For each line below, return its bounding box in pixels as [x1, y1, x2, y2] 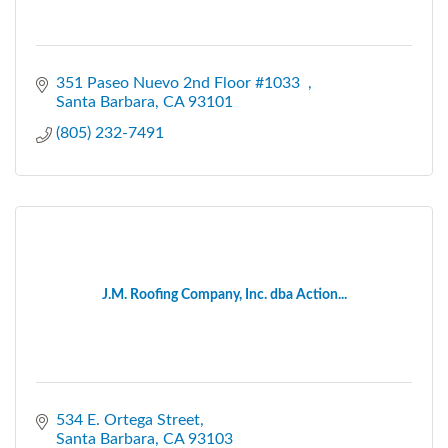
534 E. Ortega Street [56, 411, 200, 428]
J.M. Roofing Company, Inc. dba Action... [101, 287, 347, 302]
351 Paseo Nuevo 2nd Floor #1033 [56, 74, 308, 91]
